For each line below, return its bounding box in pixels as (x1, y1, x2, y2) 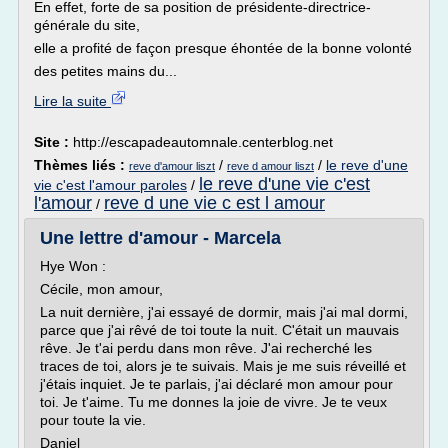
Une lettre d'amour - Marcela (40, 228, 281, 248)
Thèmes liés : (34, 157, 129, 173)
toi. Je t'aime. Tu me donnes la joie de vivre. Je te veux (40, 394, 387, 410)
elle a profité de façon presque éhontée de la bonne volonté (34, 40, 412, 56)
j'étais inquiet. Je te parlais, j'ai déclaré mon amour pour (40, 376, 393, 392)
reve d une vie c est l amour (104, 193, 325, 213)
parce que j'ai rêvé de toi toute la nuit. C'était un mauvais (40, 322, 399, 338)
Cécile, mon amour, (40, 281, 163, 297)
